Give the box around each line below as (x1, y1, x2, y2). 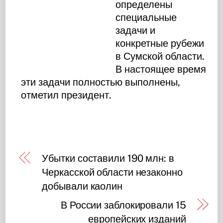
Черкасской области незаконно (42, 166, 183, 178)
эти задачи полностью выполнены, (21, 76, 181, 88)
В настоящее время (115, 63, 207, 75)
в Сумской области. (115, 50, 205, 62)
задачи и (115, 24, 156, 36)
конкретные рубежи (115, 37, 205, 49)
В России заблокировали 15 (61, 199, 186, 211)
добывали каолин (42, 180, 122, 192)
